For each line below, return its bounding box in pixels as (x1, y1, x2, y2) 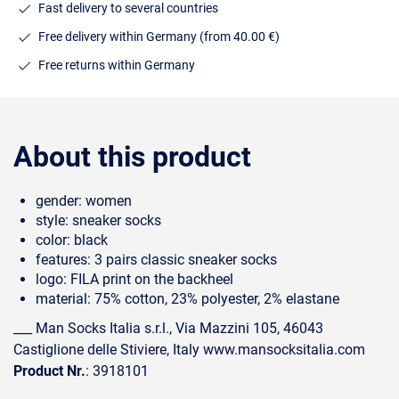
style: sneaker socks (36, 212, 161, 229)
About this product (13, 140, 251, 174)
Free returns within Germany (38, 57, 195, 72)
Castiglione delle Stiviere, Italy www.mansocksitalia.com (13, 341, 365, 358)
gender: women (36, 192, 132, 209)
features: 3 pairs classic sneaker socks (36, 251, 277, 268)
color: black (36, 232, 108, 248)
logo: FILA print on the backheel (36, 271, 233, 288)
